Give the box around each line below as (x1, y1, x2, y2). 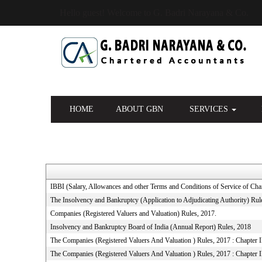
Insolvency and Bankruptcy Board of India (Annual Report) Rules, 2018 (50, 223, 251, 231)
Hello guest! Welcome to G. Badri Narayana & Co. (60, 8, 249, 18)
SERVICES (189, 105, 230, 113)
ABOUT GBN (115, 105, 163, 113)
